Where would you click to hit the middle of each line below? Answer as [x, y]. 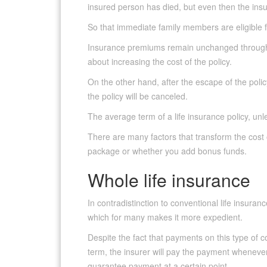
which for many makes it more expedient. [165, 217]
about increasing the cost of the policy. [160, 62]
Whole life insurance [169, 180]
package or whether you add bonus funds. [167, 151]
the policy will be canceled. [138, 96]
